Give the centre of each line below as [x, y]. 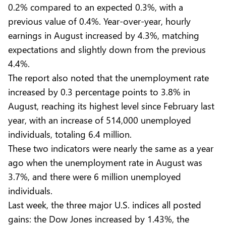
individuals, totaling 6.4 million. [72, 134]
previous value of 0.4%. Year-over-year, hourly [99, 21]
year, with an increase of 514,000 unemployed [100, 120]
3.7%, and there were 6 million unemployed [95, 176]
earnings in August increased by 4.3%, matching [104, 35]
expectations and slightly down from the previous [107, 49]
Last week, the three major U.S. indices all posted [105, 204]
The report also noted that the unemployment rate [108, 77]
